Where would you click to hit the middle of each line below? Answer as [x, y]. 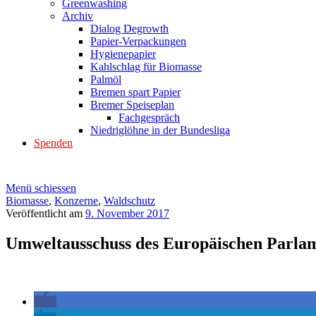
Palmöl [106, 80]
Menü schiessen [41, 188]
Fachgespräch [149, 118]
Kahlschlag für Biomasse [146, 67]
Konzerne [76, 201]
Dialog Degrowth [129, 29]
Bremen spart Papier [135, 92]
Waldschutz [129, 201]
